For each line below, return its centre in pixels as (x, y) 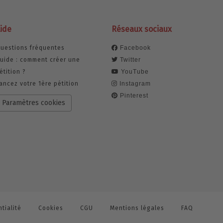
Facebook (135, 48)
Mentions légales (137, 208)
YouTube (134, 72)
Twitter (129, 60)
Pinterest (133, 96)
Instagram (134, 84)
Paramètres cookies (34, 103)
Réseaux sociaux (142, 29)
